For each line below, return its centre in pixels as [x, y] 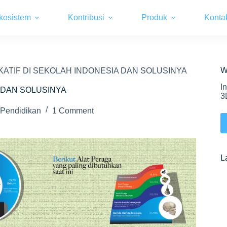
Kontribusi [86, 17]
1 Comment [73, 110]
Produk [154, 17]
